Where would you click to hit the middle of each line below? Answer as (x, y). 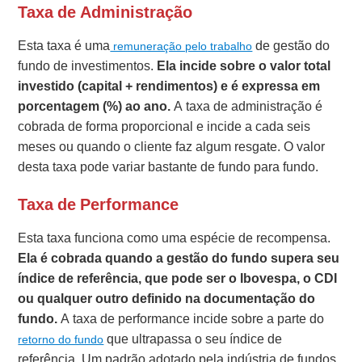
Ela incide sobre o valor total (244, 66)
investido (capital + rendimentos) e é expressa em (169, 86)
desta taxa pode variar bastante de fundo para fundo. (168, 167)
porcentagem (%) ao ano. (95, 107)
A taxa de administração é (247, 107)
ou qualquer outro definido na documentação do (167, 299)
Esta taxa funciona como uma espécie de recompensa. (175, 238)
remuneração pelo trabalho (181, 46)
